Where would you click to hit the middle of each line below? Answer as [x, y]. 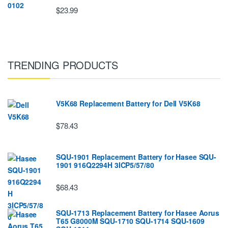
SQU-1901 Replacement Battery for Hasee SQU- [136, 157]
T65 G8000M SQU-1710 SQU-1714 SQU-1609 [130, 221]
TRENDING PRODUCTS [63, 65]
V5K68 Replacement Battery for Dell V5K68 [128, 104]
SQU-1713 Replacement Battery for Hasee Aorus [138, 212]
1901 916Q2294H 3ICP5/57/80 [105, 165]
